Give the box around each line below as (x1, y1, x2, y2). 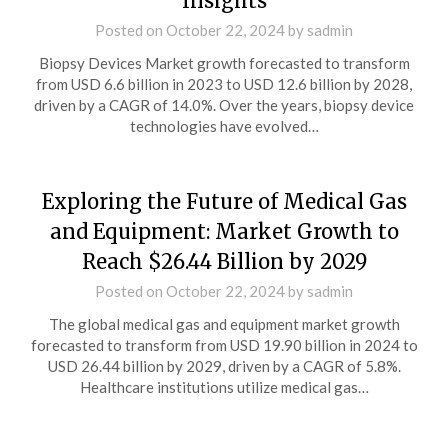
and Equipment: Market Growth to (49, 219, 399, 244)
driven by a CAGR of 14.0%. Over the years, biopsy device (34, 96, 414, 114)
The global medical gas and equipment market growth (48, 315, 400, 333)
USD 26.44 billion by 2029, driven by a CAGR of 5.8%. (47, 357, 401, 375)
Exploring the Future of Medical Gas (41, 189, 407, 214)
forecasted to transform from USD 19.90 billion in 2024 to (30, 336, 418, 354)
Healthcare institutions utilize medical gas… (79, 378, 369, 396)
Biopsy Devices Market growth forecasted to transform (38, 54, 410, 72)
